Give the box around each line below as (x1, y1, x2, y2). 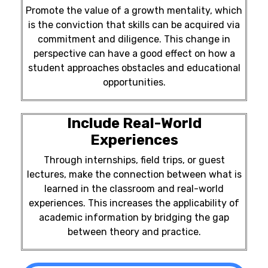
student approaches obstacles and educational (28, 62, 240, 74)
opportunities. (102, 77, 166, 89)
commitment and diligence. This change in (38, 33, 230, 45)
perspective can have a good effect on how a (33, 48, 235, 60)
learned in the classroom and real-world (44, 183, 224, 195)
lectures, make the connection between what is (26, 169, 242, 181)
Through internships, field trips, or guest (43, 154, 225, 166)
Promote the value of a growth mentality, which (26, 5, 242, 17)
